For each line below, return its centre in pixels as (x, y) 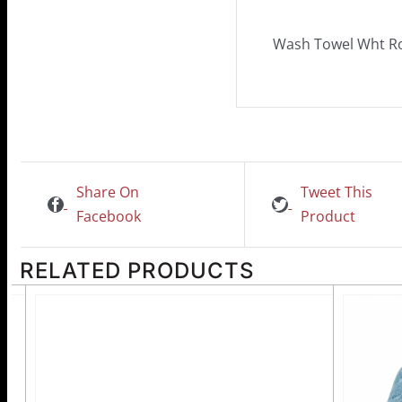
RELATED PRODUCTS (137, 270)
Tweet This (337, 192)
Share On (108, 192)
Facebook (109, 216)
